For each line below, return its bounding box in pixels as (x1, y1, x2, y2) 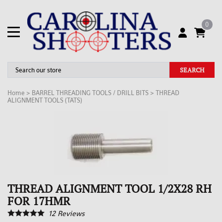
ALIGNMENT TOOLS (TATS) (7, 96, 82, 105)
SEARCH (180, 65, 204, 74)
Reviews (55, 208, 85, 218)
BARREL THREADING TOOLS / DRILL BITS (32, 88, 149, 97)
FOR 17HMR (7, 193, 70, 208)
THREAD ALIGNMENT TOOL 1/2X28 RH (7, 181, 212, 196)
